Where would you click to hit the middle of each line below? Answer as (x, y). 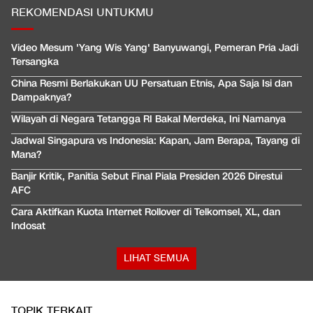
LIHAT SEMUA (156, 259)
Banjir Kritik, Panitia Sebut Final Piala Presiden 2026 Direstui (147, 177)
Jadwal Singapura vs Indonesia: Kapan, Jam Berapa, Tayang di (155, 141)
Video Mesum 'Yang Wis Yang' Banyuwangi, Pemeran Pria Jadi (155, 48)
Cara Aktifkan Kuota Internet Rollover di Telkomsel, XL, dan (146, 212)
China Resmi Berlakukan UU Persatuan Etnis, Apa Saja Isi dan (152, 84)
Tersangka (35, 62)
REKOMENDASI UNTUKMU (82, 13)
